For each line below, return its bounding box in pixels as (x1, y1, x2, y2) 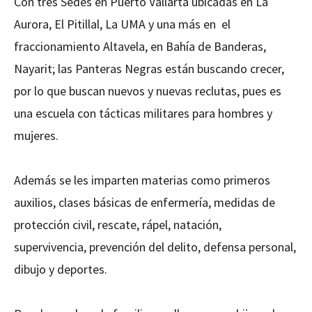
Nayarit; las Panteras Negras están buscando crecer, (14, 60, 284, 77)
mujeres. (14, 127, 58, 143)
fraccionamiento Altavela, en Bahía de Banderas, (14, 38, 266, 54)
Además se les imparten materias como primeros (14, 171, 270, 188)
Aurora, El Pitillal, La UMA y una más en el (14, 15, 231, 32)
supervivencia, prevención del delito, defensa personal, (14, 238, 296, 255)
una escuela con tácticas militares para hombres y (14, 104, 272, 121)
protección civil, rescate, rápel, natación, (14, 216, 224, 233)
